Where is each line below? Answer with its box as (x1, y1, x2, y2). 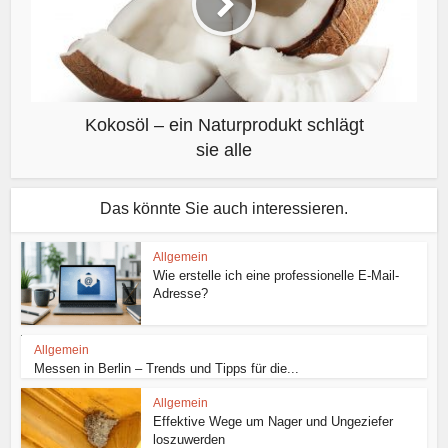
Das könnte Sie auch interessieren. (100, 199, 348, 217)
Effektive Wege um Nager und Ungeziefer (153, 413, 394, 429)
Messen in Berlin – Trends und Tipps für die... (34, 360, 300, 376)
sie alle (196, 139, 252, 160)
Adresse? (153, 285, 209, 301)
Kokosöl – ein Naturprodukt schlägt (84, 114, 364, 135)
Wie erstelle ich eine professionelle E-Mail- (153, 267, 400, 283)
